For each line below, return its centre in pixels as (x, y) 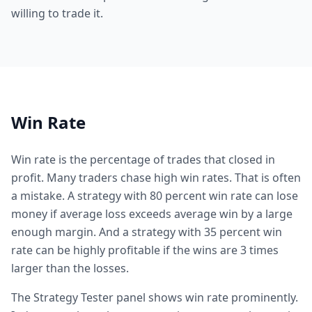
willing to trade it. (57, 13)
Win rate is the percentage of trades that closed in (143, 159)
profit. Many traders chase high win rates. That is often (156, 178)
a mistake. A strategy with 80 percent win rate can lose (155, 196)
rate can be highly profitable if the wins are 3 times (145, 250)
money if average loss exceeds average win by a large (152, 214)
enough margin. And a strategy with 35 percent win (147, 232)
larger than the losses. (70, 268)
